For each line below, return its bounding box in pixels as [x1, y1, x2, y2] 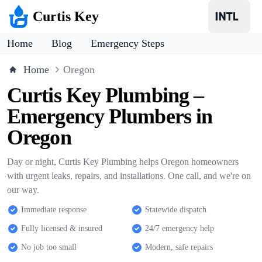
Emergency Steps [91, 37, 164, 49]
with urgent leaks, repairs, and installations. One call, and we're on [7, 171, 251, 181]
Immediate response [21, 205, 87, 214]
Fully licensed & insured [21, 224, 102, 233]
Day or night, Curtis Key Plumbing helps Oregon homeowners [7, 157, 239, 167]
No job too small [21, 243, 77, 251]
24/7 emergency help [145, 224, 214, 233]
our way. [7, 185, 39, 195]
